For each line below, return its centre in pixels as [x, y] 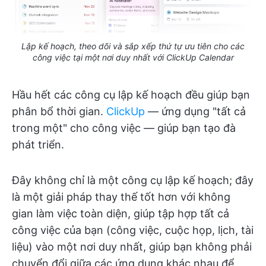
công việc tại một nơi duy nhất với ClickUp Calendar [133, 57]
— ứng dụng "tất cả [195, 111]
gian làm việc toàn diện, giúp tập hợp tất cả [121, 213]
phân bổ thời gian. [59, 111]
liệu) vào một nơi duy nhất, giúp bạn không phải [132, 246]
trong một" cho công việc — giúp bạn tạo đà [124, 128]
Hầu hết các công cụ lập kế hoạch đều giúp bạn [131, 94]
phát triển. [38, 144]
